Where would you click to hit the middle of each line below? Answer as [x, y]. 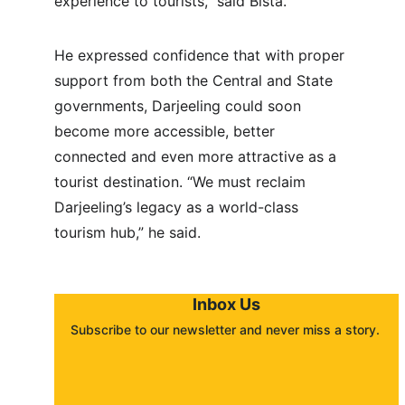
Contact [78, 366]
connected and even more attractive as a [198, 156]
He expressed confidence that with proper [202, 55]
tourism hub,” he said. [127, 232]
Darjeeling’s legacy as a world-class [179, 207]
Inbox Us [226, 304]
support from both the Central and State [196, 80]
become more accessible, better [167, 131]
